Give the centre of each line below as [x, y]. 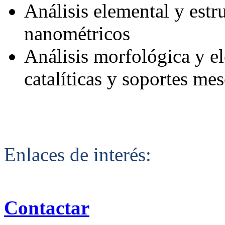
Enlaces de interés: [78, 154]
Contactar [47, 207]
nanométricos [77, 33]
